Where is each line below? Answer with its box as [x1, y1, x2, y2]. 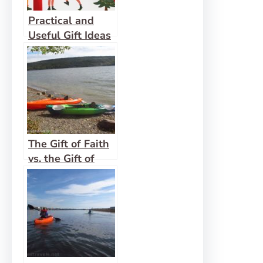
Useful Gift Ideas [28, 28, 111, 42]
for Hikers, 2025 [28, 43, 109, 57]
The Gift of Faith [28, 137, 109, 151]
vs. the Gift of [28, 151, 95, 166]
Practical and [28, 14, 94, 28]
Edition [28, 58, 63, 72]
